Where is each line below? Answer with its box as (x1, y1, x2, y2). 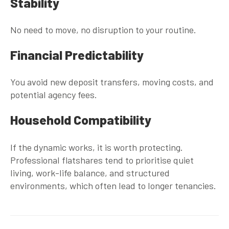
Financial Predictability (10, 47, 144, 63)
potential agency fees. (10, 89, 97, 101)
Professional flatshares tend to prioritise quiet (10, 154, 194, 166)
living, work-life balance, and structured (10, 167, 170, 178)
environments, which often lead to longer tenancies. (10, 179, 216, 191)
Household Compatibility (10, 112, 151, 128)
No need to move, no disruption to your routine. (10, 24, 196, 36)
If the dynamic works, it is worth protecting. (10, 141, 183, 153)
